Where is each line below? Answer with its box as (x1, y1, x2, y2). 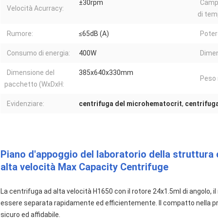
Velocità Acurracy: (7, 4, 64, 13)
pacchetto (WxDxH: (4, 80, 64, 89)
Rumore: (7, 30, 33, 38)
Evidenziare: (7, 100, 44, 108)
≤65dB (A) (79, 30, 109, 38)
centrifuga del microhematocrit (79, 100, 182, 108)
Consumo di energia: (7, 49, 70, 57)
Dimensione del (7, 69, 54, 77)
